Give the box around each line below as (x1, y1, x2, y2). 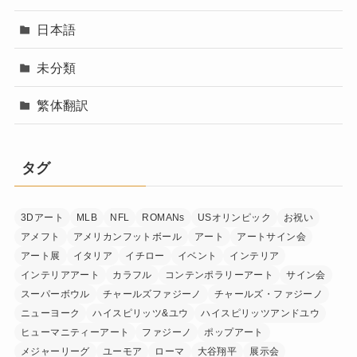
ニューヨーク (20, 307, 80, 319)
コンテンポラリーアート (164, 269, 274, 280)
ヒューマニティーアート (20, 326, 130, 338)
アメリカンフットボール (73, 230, 182, 242)
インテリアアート (20, 269, 100, 280)
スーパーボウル (20, 288, 90, 300)
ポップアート (204, 326, 264, 338)
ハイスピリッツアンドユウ (201, 307, 320, 319)
